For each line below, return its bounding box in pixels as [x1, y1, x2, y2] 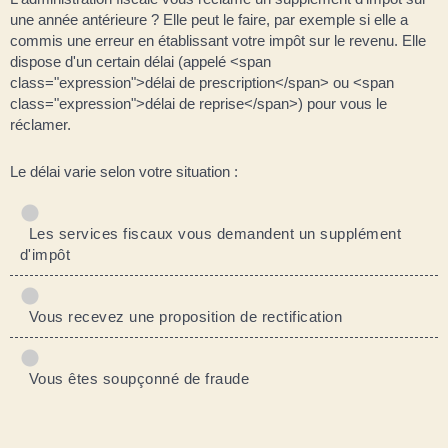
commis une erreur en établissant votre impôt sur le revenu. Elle [10, 31, 426, 49]
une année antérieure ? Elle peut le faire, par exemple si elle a [10, 10, 408, 28]
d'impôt [20, 245, 71, 263]
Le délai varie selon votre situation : [10, 163, 238, 180]
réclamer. [10, 115, 71, 133]
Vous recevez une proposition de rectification [20, 307, 343, 325]
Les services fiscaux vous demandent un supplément [20, 224, 402, 242]
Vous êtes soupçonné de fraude [20, 369, 250, 387]
